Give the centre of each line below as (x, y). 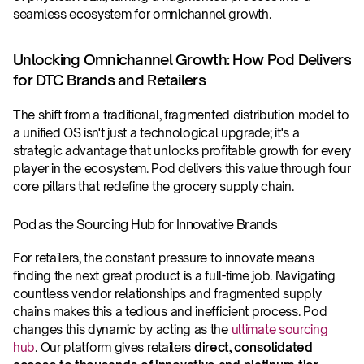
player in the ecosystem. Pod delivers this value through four (182, 169)
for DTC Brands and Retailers (109, 80)
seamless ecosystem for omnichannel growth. (142, 14)
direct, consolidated (253, 347)
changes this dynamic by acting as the (122, 329)
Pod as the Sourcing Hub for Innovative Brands (145, 224)
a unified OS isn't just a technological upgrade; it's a (156, 133)
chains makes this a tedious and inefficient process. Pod (170, 312)
